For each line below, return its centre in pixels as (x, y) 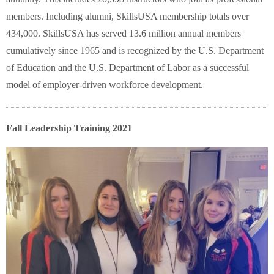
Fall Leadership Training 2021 (69, 128)
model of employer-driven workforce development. (105, 85)
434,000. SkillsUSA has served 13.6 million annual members (124, 34)
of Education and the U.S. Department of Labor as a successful (128, 68)
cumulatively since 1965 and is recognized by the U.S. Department (135, 51)
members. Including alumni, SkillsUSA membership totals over (128, 17)
